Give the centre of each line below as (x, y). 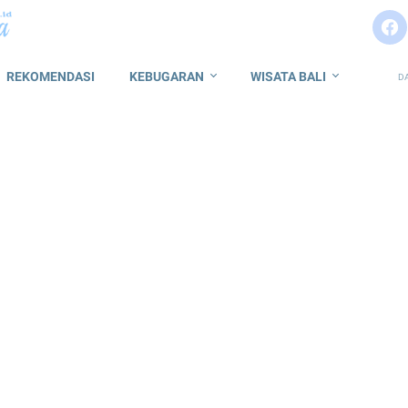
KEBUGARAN (167, 76)
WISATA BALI (288, 76)
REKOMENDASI (51, 76)
